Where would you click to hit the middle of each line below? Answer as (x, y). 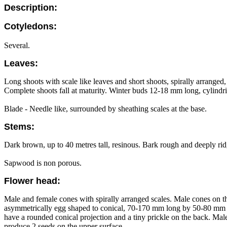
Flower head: (32, 181)
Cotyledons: (30, 26)
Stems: (19, 127)
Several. (17, 45)
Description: (31, 8)
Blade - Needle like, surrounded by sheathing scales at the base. (105, 109)
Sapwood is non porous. (43, 163)
